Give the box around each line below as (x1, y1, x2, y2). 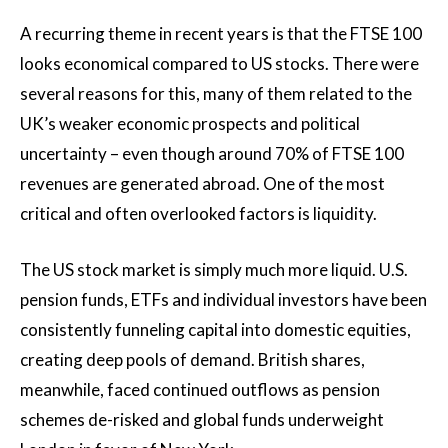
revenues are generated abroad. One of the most (20, 173, 385, 194)
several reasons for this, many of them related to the (20, 83, 412, 104)
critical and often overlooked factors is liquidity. (20, 203, 377, 224)
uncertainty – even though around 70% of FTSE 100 (20, 143, 404, 164)
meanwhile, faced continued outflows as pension (20, 379, 380, 400)
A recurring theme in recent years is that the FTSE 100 (20, 23, 422, 44)
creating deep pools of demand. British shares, (20, 349, 365, 370)
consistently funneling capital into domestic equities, (20, 319, 411, 340)
